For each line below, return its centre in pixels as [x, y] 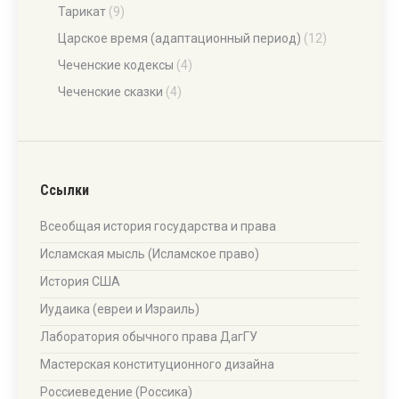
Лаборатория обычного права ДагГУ [149, 337]
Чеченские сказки [110, 92]
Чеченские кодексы [116, 65]
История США [80, 281]
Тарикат [82, 12]
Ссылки [65, 190]
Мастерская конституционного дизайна [157, 364]
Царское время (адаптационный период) [179, 38]
